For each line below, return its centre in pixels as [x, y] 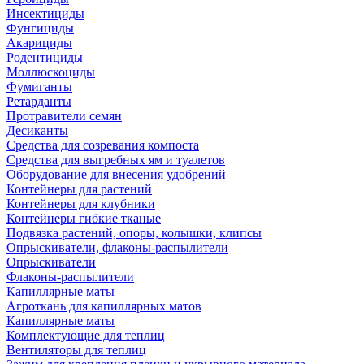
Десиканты [37, 130]
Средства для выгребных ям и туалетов [116, 160]
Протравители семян [64, 116]
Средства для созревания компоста [103, 145]
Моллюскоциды [51, 72]
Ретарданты [39, 101]
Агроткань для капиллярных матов [104, 306]
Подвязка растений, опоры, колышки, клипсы [134, 233]
